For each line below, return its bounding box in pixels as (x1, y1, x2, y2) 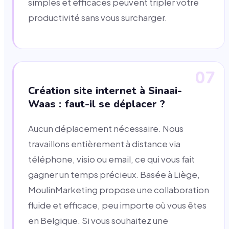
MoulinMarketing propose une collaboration (28, 185, 209, 196)
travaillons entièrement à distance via (28, 139, 180, 150)
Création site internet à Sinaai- (28, 84, 182, 98)
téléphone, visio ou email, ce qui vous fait (28, 154, 195, 165)
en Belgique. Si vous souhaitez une (28, 215, 168, 226)
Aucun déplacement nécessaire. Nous (28, 123, 184, 134)
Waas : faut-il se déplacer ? (28, 97, 165, 111)
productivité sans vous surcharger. (28, 12, 167, 23)
